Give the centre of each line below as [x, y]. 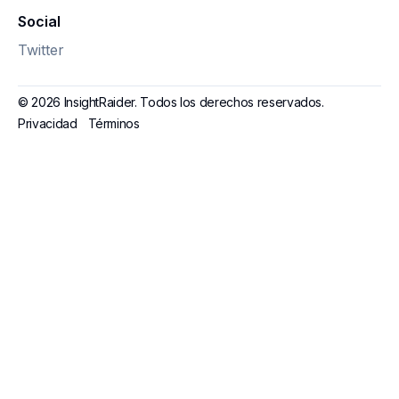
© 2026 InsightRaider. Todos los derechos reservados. [171, 102]
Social [39, 21]
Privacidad [48, 123]
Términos [114, 123]
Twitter [41, 50]
